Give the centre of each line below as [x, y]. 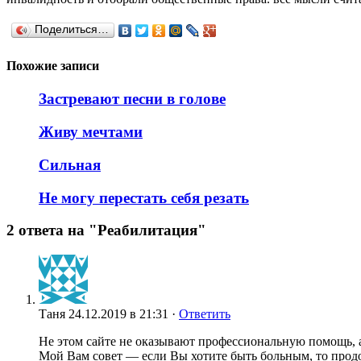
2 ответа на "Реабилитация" [106, 230]
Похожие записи [53, 66]
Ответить [205, 314]
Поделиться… [72, 29]
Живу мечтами [91, 132]
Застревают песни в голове [132, 99]
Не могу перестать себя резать [144, 197]
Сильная [70, 164]
